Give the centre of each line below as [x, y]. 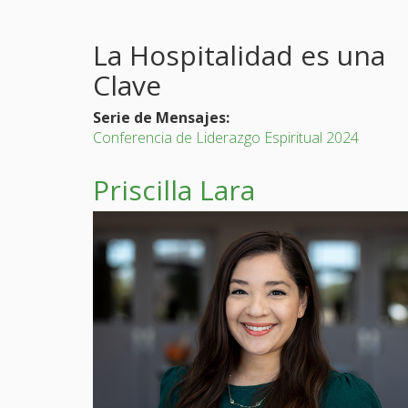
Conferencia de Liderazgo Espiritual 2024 [226, 137]
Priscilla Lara [174, 189]
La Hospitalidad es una [239, 55]
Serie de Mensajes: [163, 117]
